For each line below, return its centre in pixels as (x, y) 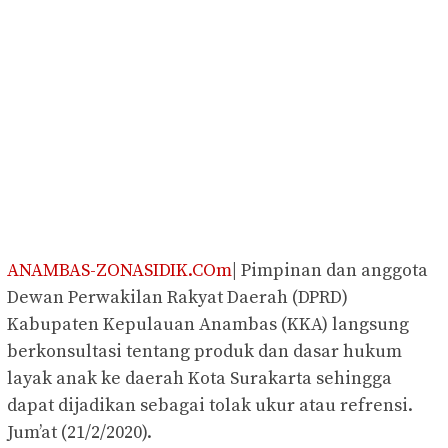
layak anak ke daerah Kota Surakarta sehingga (199, 379)
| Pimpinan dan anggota (330, 271)
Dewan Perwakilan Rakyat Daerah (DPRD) (177, 298)
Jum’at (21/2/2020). (79, 433)
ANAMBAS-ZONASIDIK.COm (119, 271)
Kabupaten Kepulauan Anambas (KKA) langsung (208, 325)
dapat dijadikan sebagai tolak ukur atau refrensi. (210, 406)
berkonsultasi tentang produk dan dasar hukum (204, 352)
